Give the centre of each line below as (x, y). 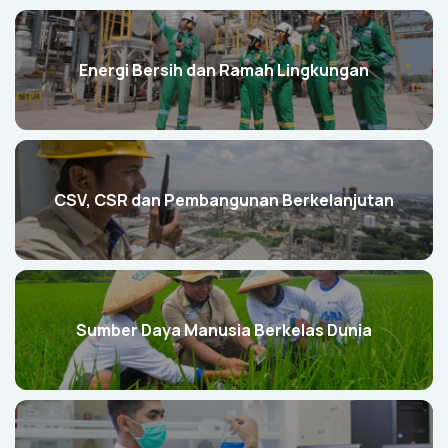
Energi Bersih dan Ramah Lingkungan (224, 70)
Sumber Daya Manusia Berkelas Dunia (224, 330)
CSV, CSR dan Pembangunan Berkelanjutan (224, 200)
